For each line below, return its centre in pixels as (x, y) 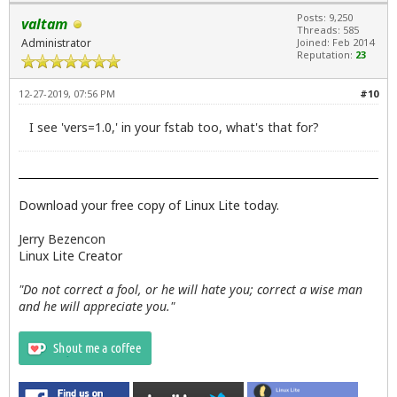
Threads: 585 (328, 30)
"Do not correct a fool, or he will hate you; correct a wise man (191, 289)
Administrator (56, 43)
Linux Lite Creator (70, 255)
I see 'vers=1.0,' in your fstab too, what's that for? (174, 127)
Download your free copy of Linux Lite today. (149, 205)
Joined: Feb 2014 (335, 43)
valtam (44, 24)
